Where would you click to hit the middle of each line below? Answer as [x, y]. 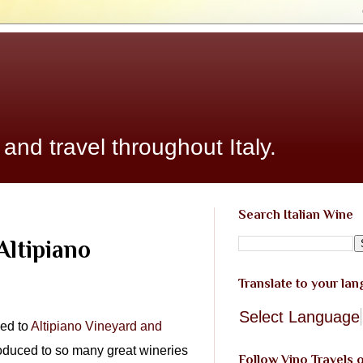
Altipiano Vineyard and [96, 326]
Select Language [299, 316]
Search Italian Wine [296, 215]
